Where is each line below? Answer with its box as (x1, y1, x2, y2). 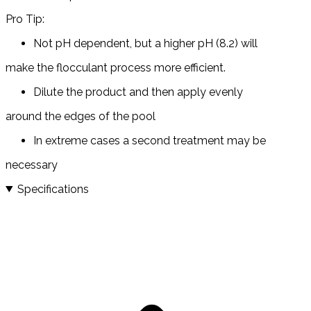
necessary (6, 158, 58, 171)
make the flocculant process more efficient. (6, 60, 226, 74)
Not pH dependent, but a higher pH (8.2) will (33, 36, 258, 50)
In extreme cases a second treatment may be (33, 133, 266, 147)
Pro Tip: (6, 12, 44, 26)
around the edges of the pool (6, 109, 155, 123)
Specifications (17, 182, 89, 196)
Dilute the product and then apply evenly (33, 85, 243, 99)
